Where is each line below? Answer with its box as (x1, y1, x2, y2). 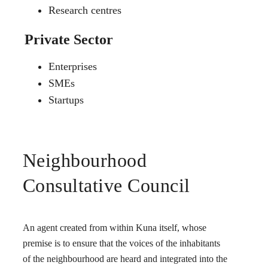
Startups (48, 94, 84, 106)
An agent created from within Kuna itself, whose (22, 223, 206, 233)
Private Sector (24, 32, 113, 48)
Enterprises (48, 60, 97, 73)
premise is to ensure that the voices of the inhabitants (22, 238, 220, 249)
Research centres (48, 4, 121, 17)
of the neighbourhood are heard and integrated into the (22, 254, 227, 264)
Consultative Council (22, 174, 190, 196)
